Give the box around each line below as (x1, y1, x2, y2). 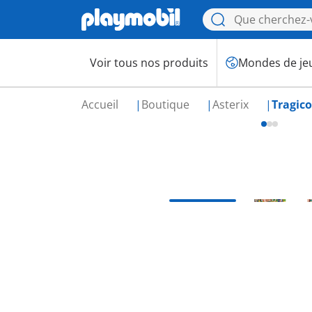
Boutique (141, 97, 192, 112)
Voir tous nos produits (90, 55, 208, 70)
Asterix (212, 97, 251, 112)
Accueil (81, 97, 121, 112)
